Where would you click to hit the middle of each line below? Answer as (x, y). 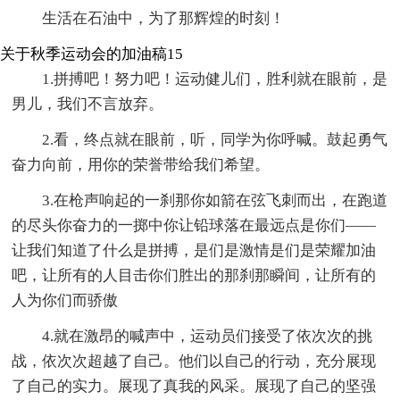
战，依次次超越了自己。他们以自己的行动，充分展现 (194, 362)
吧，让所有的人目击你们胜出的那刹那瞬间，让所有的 (194, 276)
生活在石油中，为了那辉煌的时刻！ (164, 19)
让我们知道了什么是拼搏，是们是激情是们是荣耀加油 (194, 251)
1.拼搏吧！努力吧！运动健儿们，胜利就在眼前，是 (215, 79)
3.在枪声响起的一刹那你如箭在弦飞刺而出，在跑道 (215, 201)
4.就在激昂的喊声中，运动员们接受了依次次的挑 (208, 337)
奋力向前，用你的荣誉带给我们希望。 (141, 165)
